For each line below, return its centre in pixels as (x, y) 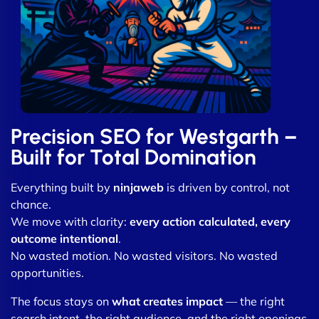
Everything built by (62, 187)
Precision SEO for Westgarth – (154, 136)
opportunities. (47, 272)
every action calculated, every (210, 221)
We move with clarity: (70, 221)
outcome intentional (64, 238)
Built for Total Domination (134, 157)
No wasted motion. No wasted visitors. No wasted (144, 255)
